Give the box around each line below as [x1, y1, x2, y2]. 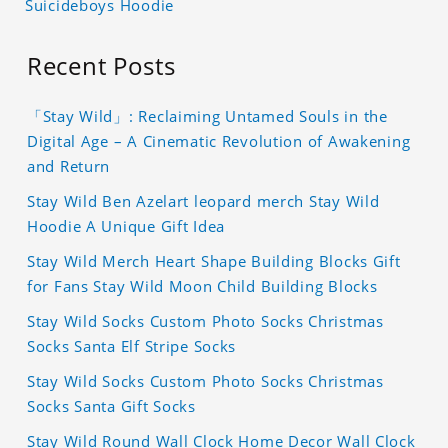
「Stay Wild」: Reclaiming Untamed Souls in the [27, 105, 388, 126]
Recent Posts [27, 48, 176, 82]
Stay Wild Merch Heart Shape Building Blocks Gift [27, 250, 401, 271]
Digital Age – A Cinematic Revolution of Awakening [27, 130, 411, 151]
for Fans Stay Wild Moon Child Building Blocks [27, 275, 378, 296]
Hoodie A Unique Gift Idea [27, 215, 226, 236]
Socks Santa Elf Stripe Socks [27, 335, 237, 356]
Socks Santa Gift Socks [27, 395, 196, 416]
